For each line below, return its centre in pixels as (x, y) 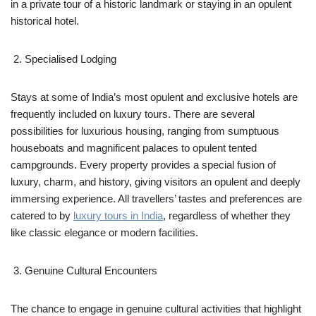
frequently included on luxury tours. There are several (133, 114)
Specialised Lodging (71, 59)
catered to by (42, 215)
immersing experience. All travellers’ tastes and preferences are (156, 198)
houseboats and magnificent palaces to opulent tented (134, 147)
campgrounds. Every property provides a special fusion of (143, 164)
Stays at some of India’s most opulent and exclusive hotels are (154, 97)
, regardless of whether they (227, 215)
